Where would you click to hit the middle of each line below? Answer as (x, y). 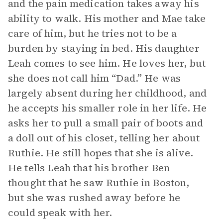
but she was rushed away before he (94, 198)
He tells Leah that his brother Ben (89, 168)
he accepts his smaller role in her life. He (108, 108)
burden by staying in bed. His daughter (104, 48)
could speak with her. (60, 213)
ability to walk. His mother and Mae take (107, 18)
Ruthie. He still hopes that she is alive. (101, 153)
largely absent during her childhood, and (107, 93)
